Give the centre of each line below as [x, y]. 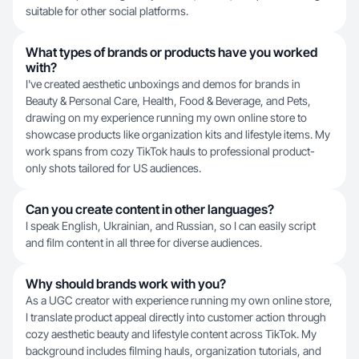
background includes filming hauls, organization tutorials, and [173, 351]
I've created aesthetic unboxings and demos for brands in [163, 84]
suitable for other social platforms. [107, 11]
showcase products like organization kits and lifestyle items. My [178, 134]
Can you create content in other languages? [150, 209]
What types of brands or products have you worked [171, 52]
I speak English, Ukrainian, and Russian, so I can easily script [171, 226]
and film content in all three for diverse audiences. [144, 242]
